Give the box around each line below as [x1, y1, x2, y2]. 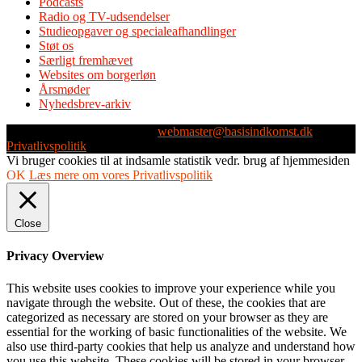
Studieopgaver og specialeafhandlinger [39, 24, 236, 39]
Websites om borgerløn [39, 68, 156, 82]
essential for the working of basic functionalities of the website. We [6, 324, 347, 339]
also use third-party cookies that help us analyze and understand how [6, 339, 356, 353]
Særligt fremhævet [39, 53, 133, 68]
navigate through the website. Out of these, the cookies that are [6, 295, 326, 309]
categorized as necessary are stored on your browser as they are [6, 309, 328, 324]
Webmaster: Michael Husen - [6, 124, 158, 139]
